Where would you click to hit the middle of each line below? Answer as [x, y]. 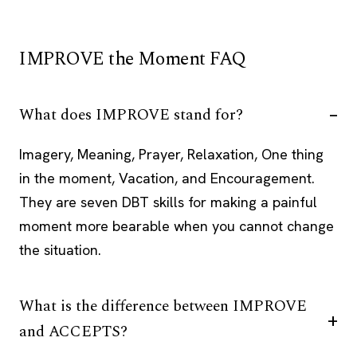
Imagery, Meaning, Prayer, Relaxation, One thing [171, 154]
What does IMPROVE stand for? [131, 115]
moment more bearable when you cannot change [177, 226]
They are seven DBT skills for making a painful [168, 202]
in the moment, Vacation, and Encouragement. [167, 178]
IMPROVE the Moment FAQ [133, 59]
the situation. [60, 249]
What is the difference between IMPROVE [163, 306]
